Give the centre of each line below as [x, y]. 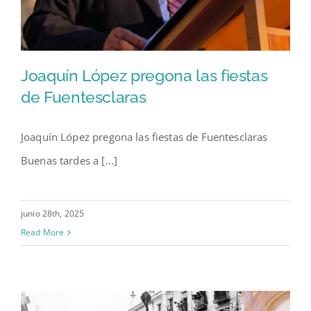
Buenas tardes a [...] [69, 161]
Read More [42, 233]
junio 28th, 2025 [52, 214]
